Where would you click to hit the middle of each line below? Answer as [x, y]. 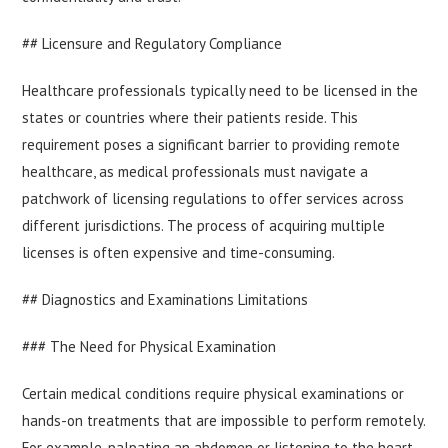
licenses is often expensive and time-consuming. [179, 253]
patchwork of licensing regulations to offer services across [213, 199]
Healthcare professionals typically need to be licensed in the [220, 91]
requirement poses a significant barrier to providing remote [211, 145]
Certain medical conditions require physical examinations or [213, 394]
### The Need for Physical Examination [149, 347]
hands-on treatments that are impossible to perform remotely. [224, 421]
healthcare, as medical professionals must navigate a [195, 172]
